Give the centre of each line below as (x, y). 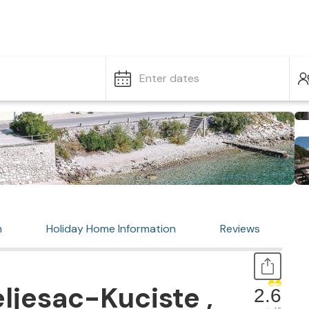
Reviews (240, 229)
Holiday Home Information (111, 229)
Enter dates (169, 78)
